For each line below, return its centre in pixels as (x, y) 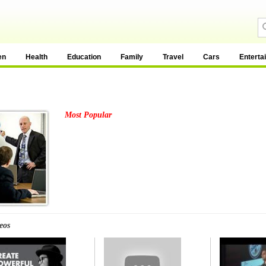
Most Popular (88, 115)
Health (37, 57)
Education (84, 57)
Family (132, 57)
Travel (173, 57)
